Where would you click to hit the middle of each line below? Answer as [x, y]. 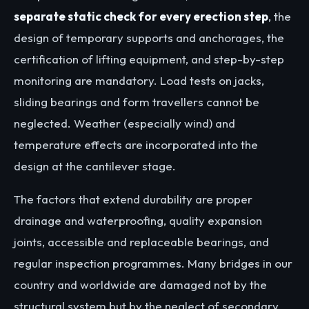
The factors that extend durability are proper [133, 199]
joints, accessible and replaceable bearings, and [141, 242]
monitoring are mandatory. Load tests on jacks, [139, 81]
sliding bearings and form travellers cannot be [137, 102]
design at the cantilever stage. [95, 166]
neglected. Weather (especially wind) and [124, 123]
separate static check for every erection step [141, 17]
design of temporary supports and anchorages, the [149, 38]
